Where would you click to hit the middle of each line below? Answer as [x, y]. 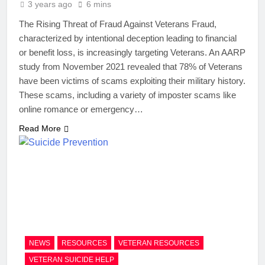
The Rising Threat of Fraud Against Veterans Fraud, [118, 24]
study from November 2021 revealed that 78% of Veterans [131, 67]
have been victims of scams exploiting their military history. [132, 81]
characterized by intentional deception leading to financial [128, 38]
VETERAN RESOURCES [159, 243]
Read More [40, 129]
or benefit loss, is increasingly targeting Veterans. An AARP [132, 53]
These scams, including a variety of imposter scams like [127, 95]
